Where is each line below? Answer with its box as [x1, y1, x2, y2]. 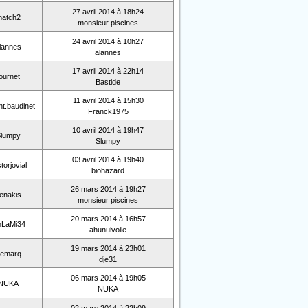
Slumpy [96, 137, 120, 145]
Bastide [96, 78, 120, 86]
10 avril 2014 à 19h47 [72, 126, 144, 134]
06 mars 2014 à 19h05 [70, 274, 146, 282]
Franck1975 [87, 107, 129, 115]
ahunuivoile [89, 225, 126, 234]
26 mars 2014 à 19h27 [70, 185, 146, 193]
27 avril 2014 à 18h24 [72, 8, 144, 16]
